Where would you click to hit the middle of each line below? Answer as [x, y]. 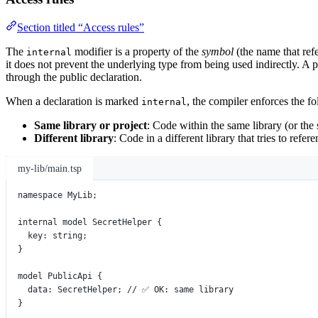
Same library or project [91, 126]
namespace [40, 196]
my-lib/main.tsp [50, 169]
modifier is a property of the [137, 52]
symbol [218, 52]
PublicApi [70, 276]
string [67, 236]
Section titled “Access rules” [81, 28]
